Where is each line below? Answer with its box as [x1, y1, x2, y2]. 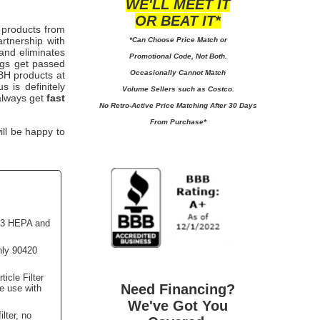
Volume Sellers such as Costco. [121, 84, 234, 93]
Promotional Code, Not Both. [129, 51, 227, 60]
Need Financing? [121, 281, 235, 297]
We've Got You [128, 297, 228, 314]
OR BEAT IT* [135, 12, 221, 29]
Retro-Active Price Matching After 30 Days [110, 101, 257, 109]
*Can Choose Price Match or [129, 35, 227, 44]
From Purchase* [149, 117, 206, 126]
